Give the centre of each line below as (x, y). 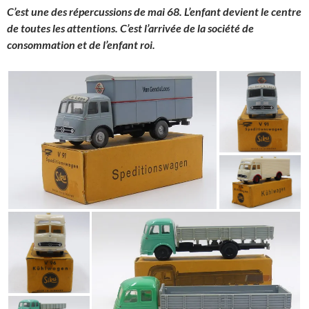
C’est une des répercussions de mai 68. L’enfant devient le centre (154, 11)
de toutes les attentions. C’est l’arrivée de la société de (130, 28)
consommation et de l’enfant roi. (81, 44)
